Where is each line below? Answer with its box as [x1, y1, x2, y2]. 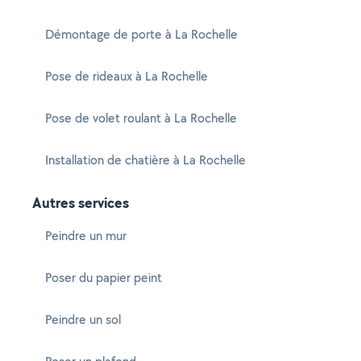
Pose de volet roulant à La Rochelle [45, 110, 237, 127]
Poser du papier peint [45, 269, 162, 286]
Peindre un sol [45, 311, 121, 328]
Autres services [32, 193, 129, 213]
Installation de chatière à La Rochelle [45, 151, 246, 168]
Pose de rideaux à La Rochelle [45, 68, 208, 85]
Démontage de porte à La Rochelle [45, 26, 238, 43]
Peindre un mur [45, 227, 127, 244]
